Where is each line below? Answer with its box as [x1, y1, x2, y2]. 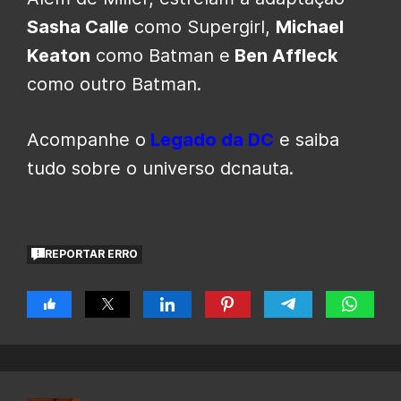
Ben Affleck [230, 44, 337, 66]
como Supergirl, [129, 15, 276, 38]
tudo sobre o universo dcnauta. [27, 157, 294, 179]
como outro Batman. [27, 73, 201, 95]
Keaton [27, 44, 90, 66]
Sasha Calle [27, 15, 129, 38]
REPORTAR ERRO [45, 247, 139, 261]
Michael [276, 15, 344, 38]
